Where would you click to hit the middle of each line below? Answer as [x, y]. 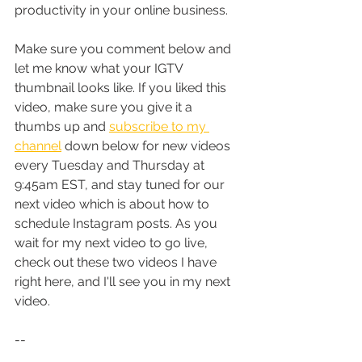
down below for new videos [147, 145]
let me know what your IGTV [100, 68]
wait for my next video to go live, [113, 242]
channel [38, 145]
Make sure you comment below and [124, 48]
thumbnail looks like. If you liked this [122, 87]
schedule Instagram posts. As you [118, 223]
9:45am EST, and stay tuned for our [121, 184]
